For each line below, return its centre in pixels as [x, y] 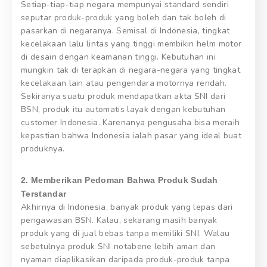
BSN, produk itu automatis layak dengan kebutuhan [123, 109]
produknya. [43, 148]
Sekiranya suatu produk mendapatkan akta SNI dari [123, 96]
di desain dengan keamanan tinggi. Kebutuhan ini [119, 57]
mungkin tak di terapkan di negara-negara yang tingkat [131, 70]
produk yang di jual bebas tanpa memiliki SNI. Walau [125, 233]
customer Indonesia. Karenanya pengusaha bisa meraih [131, 122]
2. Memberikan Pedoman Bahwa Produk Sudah [119, 180]
